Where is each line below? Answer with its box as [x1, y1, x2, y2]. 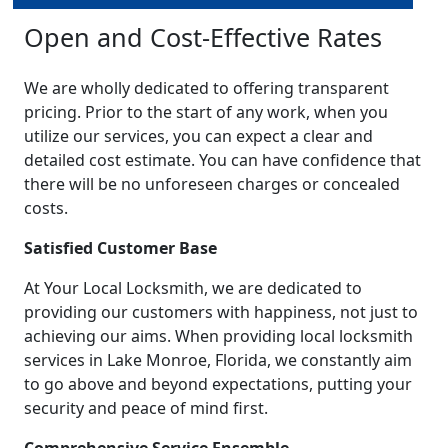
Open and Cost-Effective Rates [24, 20, 382, 55]
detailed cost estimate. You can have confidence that [24, 149, 421, 172]
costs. [24, 197, 68, 220]
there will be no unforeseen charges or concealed [24, 173, 400, 196]
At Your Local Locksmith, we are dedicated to [24, 277, 362, 300]
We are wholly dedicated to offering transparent [24, 77, 389, 100]
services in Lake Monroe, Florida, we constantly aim [24, 349, 412, 372]
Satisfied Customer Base [24, 237, 217, 260]
